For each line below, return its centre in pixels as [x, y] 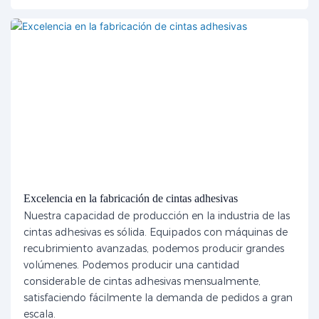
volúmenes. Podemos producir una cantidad [131, 265]
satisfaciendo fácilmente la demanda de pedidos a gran [158, 298]
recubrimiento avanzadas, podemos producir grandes [153, 249]
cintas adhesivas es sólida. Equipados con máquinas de [155, 232]
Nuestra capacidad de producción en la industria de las [156, 216]
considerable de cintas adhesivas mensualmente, [142, 282]
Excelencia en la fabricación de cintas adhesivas [130, 199]
